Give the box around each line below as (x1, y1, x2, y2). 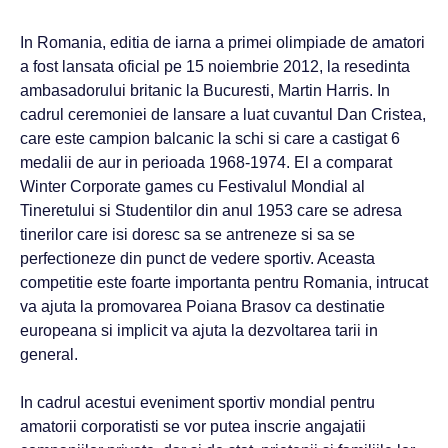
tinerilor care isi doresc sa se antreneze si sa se (20, 226, 355, 243)
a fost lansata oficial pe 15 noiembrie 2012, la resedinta (20, 58, 410, 75)
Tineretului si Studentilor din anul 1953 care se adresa (20, 202, 402, 219)
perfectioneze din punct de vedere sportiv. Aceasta (20, 250, 375, 267)
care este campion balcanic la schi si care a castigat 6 (20, 130, 400, 147)
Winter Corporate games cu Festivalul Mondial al (20, 178, 365, 195)
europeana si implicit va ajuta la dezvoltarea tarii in (20, 322, 378, 339)
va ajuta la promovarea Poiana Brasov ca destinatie (20, 298, 385, 315)
